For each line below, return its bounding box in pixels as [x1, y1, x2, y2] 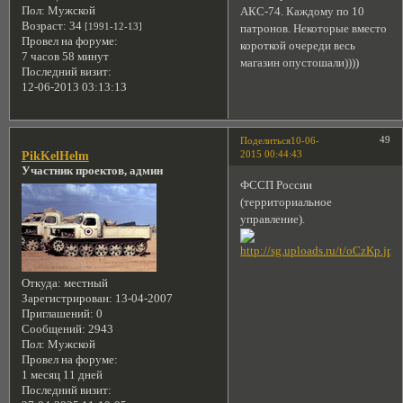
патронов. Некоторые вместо [240, 22, 388, 36]
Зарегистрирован [21, 291, 109, 305]
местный [60, 276, 108, 290]
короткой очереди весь [240, 40, 356, 53]
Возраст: [21, 19, 67, 32]
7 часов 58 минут [21, 49, 109, 63]
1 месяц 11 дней [21, 368, 103, 381]
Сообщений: [21, 322, 85, 336]
